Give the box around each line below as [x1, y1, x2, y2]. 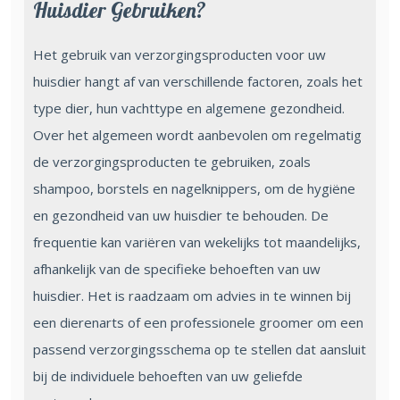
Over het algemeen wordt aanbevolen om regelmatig [33, 125, 362, 144]
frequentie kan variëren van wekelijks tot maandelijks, [33, 232, 361, 251]
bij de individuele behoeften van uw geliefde [33, 366, 303, 385]
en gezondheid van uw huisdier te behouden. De [33, 205, 329, 224]
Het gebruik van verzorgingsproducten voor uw [33, 45, 326, 63]
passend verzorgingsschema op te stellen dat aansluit [33, 339, 366, 358]
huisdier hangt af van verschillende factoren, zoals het [33, 71, 362, 90]
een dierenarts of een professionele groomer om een [33, 312, 363, 331]
